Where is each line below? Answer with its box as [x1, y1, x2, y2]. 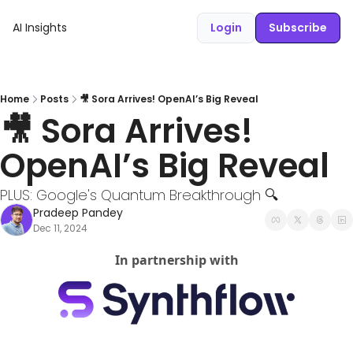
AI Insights [13, 20, 67, 35]
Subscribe [269, 20, 327, 35]
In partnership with [114, 251, 239, 269]
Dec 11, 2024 [33, 221, 87, 235]
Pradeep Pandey [33, 205, 123, 221]
